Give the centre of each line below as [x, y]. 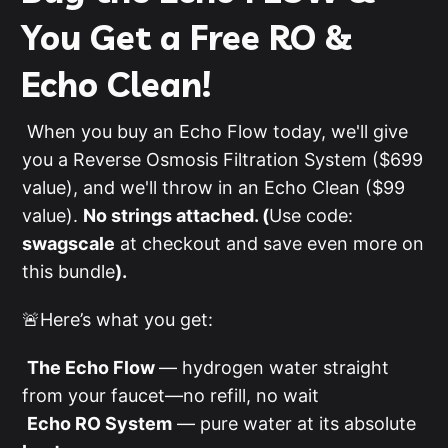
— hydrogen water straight [274, 367]
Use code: [311, 215]
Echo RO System [100, 423]
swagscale [69, 243]
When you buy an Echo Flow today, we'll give [215, 131]
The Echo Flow [93, 367]
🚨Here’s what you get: [118, 319]
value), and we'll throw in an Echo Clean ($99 [214, 187]
